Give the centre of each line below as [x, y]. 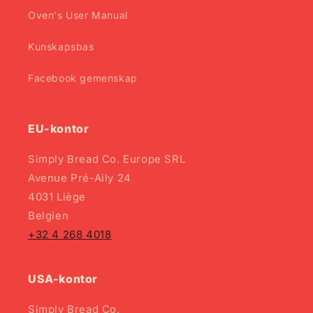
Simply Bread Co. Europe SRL [107, 159]
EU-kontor [59, 129]
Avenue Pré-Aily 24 [80, 178]
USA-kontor [63, 279]
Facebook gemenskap [83, 78]
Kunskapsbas [61, 46]
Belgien [49, 216]
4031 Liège [57, 197]
